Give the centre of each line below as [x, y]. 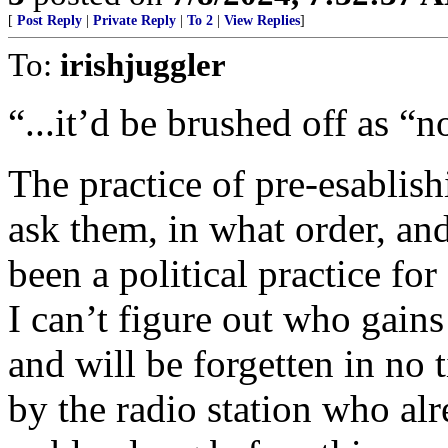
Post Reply [49, 20]
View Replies [262, 20]
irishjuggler [143, 64]
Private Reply [134, 20]
